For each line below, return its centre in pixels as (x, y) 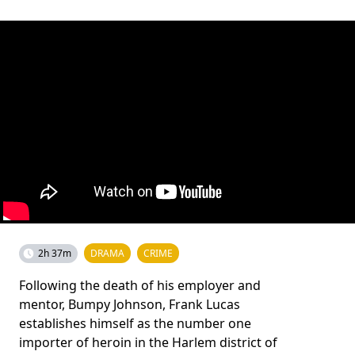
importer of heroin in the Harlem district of (148, 342)
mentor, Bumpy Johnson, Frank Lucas (130, 304)
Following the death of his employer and (140, 285)
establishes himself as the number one (135, 323)
